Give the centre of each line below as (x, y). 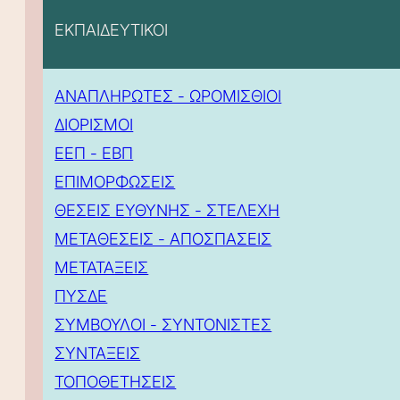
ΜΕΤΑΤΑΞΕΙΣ (102, 267)
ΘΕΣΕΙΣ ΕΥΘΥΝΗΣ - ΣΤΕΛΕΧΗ (167, 210)
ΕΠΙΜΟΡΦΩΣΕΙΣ (115, 181)
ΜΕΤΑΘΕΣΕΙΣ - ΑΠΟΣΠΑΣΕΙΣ (163, 238)
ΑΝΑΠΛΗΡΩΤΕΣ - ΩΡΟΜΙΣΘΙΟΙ (168, 96)
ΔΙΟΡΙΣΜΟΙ (94, 124)
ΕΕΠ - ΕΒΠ (94, 153)
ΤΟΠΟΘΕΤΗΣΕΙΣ (116, 381)
